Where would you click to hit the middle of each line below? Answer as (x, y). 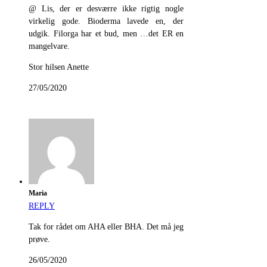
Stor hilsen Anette (59, 67)
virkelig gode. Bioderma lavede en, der (106, 21)
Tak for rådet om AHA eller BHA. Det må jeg (106, 227)
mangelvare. (49, 46)
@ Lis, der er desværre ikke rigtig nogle (106, 9)
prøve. (39, 240)
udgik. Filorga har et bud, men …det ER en (106, 34)
